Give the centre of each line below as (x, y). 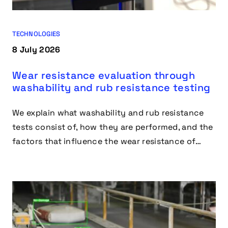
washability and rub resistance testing (111, 88)
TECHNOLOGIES (36, 34)
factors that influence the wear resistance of (104, 141)
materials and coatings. (59, 156)
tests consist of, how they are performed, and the (113, 127)
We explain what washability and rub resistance (108, 113)
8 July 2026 (36, 50)
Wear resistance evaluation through (104, 76)
